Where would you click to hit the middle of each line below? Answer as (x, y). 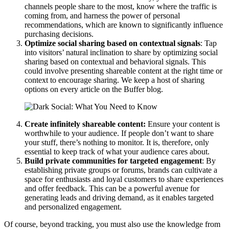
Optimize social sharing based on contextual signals (112, 43)
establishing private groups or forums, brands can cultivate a (121, 170)
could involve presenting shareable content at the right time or (123, 71)
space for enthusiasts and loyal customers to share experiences (124, 179)
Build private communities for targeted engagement (113, 161)
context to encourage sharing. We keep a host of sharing (114, 80)
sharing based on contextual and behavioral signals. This (115, 61)
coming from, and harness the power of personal (102, 15)
